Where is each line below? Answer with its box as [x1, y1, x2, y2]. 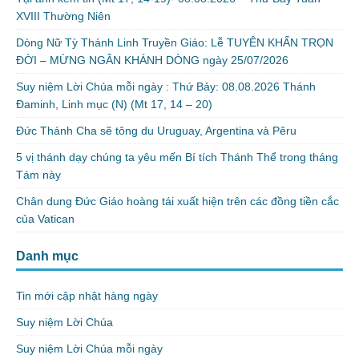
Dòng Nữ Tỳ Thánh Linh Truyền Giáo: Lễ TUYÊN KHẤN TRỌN [16, 36, 333, 50]
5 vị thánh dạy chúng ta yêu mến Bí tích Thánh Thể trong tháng [16, 151, 338, 164]
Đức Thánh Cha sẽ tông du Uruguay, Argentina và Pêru [16, 124, 296, 138]
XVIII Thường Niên [16, 10, 111, 23]
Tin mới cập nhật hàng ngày [16, 289, 158, 303]
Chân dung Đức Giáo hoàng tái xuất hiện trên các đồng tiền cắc [16, 195, 339, 208]
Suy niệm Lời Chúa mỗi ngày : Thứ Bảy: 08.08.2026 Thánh [16, 80, 316, 94]
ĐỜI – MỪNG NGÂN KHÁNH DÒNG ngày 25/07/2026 [16, 54, 288, 67]
